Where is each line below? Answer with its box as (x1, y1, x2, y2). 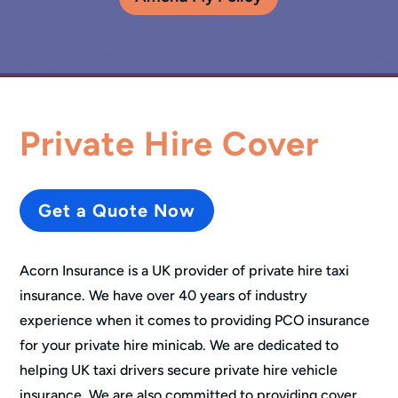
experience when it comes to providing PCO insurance (20, 311, 370, 329)
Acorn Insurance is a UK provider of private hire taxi (20, 261, 350, 279)
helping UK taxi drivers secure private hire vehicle (20, 361, 338, 378)
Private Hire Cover (20, 123, 320, 164)
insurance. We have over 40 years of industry (20, 286, 308, 304)
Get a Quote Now (38, 199, 196, 221)
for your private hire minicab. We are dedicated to (20, 336, 339, 354)
